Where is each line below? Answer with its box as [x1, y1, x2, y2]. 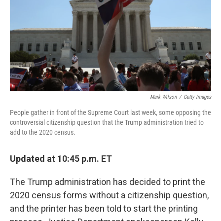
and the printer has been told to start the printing [10, 203, 198, 214]
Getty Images [184, 94, 211, 101]
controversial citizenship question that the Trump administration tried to [10, 118, 204, 127]
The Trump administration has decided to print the [10, 177, 205, 187]
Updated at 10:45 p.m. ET [10, 153, 112, 164]
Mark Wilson [150, 94, 177, 101]
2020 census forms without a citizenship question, [10, 190, 209, 201]
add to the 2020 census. [10, 128, 75, 137]
